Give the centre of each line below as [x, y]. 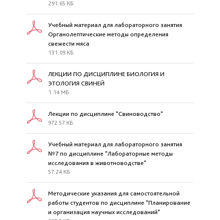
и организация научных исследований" [104, 212]
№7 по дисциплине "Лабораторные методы [110, 153]
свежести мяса [69, 43]
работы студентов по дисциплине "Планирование [119, 203]
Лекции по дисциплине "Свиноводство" [106, 114]
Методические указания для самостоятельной [114, 193]
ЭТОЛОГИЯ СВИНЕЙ [76, 83]
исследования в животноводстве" [97, 163]
